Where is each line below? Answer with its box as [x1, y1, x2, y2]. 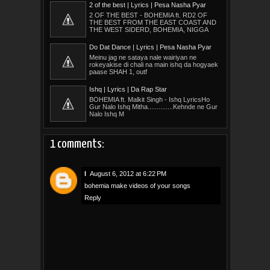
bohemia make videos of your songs [84, 181, 190, 189]
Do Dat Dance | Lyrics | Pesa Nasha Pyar [89, 43, 212, 51]
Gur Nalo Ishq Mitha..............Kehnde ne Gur [89, 102, 218, 110]
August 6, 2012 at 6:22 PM [89, 169, 166, 177]
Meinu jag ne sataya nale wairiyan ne [89, 53, 196, 61]
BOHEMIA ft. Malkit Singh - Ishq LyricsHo [89, 95, 210, 103]
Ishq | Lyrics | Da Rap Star [89, 85, 167, 93]
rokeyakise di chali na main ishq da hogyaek [89, 60, 218, 68]
